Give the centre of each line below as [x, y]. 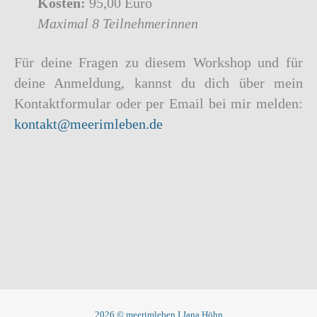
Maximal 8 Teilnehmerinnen [117, 23]
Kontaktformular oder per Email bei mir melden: [158, 103]
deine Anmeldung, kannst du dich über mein [158, 82]
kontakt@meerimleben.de [88, 123]
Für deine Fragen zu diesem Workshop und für [158, 62]
